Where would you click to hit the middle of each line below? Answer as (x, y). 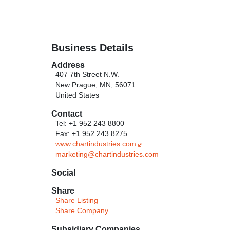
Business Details (92, 47)
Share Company (82, 210)
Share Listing (77, 200)
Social (63, 172)
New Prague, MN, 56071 (95, 85)
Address (68, 65)
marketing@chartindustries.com (107, 154)
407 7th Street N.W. (87, 74)
